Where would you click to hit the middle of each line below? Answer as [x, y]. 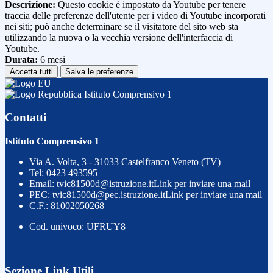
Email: [43, 184]
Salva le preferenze [99, 71]
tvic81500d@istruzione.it [105, 184]
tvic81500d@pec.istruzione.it [109, 195]
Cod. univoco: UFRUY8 [77, 227]
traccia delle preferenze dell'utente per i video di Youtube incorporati [135, 15]
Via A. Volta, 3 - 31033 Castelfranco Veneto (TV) [125, 162]
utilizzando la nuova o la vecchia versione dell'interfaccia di [119, 37]
